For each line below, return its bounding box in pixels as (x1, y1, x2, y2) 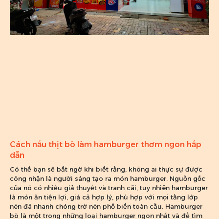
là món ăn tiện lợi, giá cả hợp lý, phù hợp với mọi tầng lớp (10, 193, 198, 201)
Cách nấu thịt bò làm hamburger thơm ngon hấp (10, 140, 201, 149)
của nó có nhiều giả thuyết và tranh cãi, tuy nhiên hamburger (10, 184, 208, 192)
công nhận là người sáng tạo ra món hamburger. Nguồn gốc (10, 175, 205, 182)
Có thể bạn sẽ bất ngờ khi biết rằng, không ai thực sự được (10, 165, 202, 173)
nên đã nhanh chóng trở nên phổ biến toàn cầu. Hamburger (10, 202, 202, 210)
